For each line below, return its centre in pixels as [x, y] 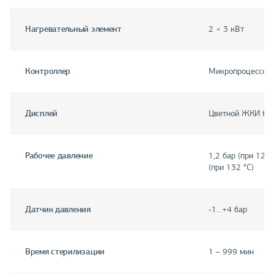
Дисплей [42, 113]
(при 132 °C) [231, 168]
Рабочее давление [59, 156]
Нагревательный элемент [73, 29]
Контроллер [48, 71]
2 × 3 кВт [226, 29]
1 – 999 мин [231, 252]
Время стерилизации [65, 252]
